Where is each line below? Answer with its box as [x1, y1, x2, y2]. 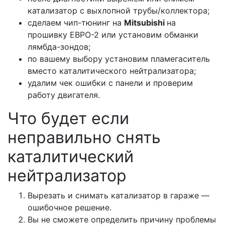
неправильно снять [8, 128, 161, 148]
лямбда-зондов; [28, 42, 90, 52]
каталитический [8, 147, 134, 167]
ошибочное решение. [28, 202, 114, 213]
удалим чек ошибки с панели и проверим [28, 78, 193, 88]
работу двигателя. [28, 90, 102, 100]
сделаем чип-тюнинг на [28, 18, 124, 28]
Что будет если [8, 108, 129, 129]
